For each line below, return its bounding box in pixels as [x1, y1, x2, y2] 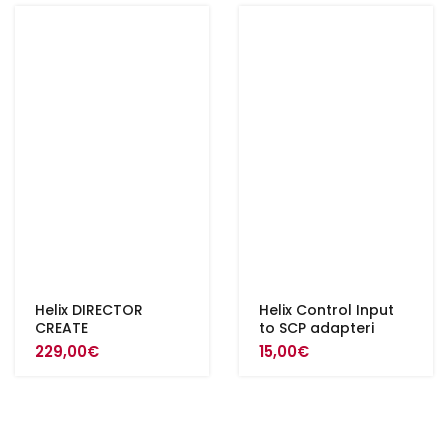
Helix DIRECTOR [35, 300, 143, 320]
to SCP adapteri [259, 318, 374, 338]
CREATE [35, 318, 88, 338]
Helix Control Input [259, 300, 394, 320]
